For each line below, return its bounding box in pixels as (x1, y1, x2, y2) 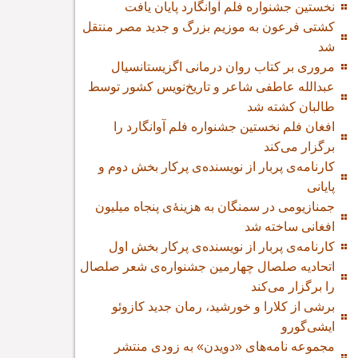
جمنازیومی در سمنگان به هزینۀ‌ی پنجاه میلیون (95, 200, 336, 213)
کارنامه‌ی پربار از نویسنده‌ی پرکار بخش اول (109, 240, 336, 253)
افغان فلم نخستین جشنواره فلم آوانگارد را (113, 120, 336, 133)
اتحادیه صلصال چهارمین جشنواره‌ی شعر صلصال (80, 260, 336, 273)
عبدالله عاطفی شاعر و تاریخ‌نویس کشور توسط (88, 80, 336, 93)
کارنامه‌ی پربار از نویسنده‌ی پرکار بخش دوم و (98, 160, 336, 173)
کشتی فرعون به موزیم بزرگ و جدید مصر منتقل (82, 20, 336, 34)
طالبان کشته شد (247, 100, 336, 113)
